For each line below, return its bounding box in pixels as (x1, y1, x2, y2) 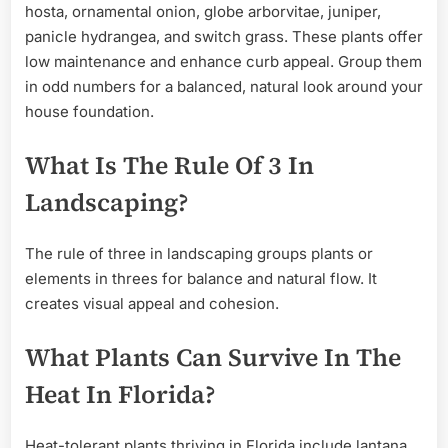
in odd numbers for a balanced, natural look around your (25, 77, 423, 97)
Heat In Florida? (25, 376, 216, 411)
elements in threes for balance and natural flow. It (25, 269, 377, 289)
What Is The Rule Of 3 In (25, 147, 314, 182)
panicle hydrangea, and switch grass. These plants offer (25, 27, 423, 47)
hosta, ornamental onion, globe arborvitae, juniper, (25, 2, 381, 22)
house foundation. (25, 102, 154, 122)
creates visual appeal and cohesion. (25, 294, 279, 314)
